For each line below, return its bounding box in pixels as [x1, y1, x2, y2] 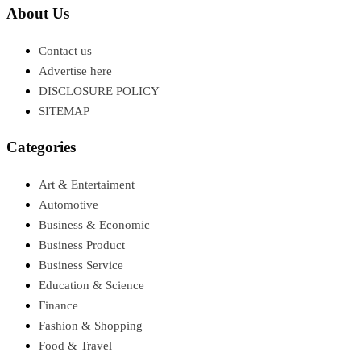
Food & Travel [39, 339, 112, 353]
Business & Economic [39, 218, 150, 232]
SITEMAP [39, 104, 89, 118]
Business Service [39, 259, 123, 272]
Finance [39, 299, 78, 313]
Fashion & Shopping [39, 319, 143, 333]
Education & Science [39, 279, 144, 293]
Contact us [39, 44, 92, 57]
